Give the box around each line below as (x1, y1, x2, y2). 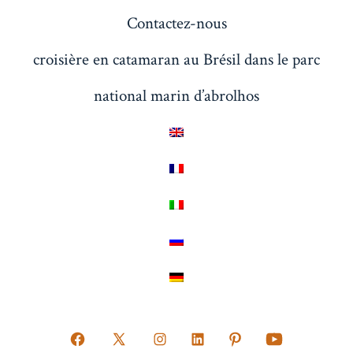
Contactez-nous (126, 12, 227, 34)
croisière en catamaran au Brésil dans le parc (33, 48, 320, 70)
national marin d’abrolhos (94, 84, 259, 106)
